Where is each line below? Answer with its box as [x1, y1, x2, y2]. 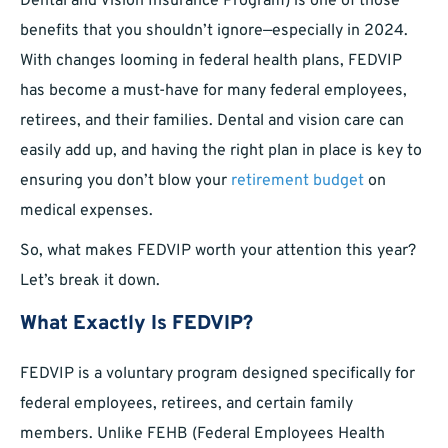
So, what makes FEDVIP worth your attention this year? [20, 241, 416, 262]
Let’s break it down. [20, 271, 160, 292]
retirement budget [231, 171, 364, 192]
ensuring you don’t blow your [20, 171, 231, 192]
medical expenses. [20, 201, 153, 222]
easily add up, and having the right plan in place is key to [20, 141, 422, 162]
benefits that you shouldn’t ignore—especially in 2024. [20, 21, 408, 42]
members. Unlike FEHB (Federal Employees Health [20, 424, 385, 445]
